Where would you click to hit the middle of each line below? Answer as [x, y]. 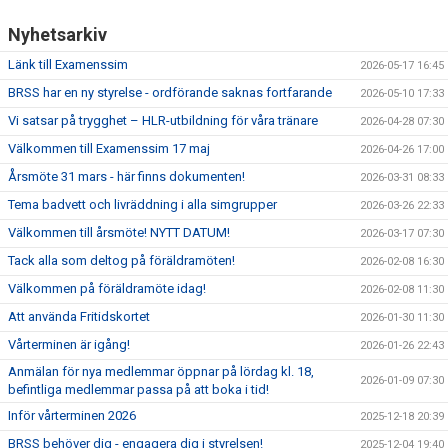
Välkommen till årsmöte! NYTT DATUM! [119, 232]
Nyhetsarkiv [57, 34]
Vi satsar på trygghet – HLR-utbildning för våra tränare [163, 120]
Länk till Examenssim [68, 64]
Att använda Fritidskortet [79, 316]
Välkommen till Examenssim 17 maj [109, 148]
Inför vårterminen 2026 [72, 415]
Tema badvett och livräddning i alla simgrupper [142, 204]
